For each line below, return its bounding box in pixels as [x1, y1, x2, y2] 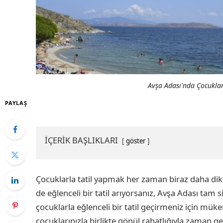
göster [126, 136, 145, 146]
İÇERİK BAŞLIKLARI [45, 134, 118, 146]
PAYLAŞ [5, 99, 27, 107]
